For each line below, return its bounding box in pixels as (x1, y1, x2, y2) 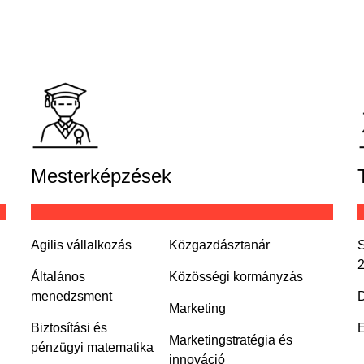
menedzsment (31, 289, 113, 304)
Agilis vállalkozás (31, 238, 132, 253)
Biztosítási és (31, 321, 108, 336)
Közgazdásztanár (168, 238, 270, 253)
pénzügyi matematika (31, 340, 154, 355)
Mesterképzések (31, 164, 172, 187)
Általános (31, 270, 86, 284)
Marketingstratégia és (168, 333, 292, 348)
